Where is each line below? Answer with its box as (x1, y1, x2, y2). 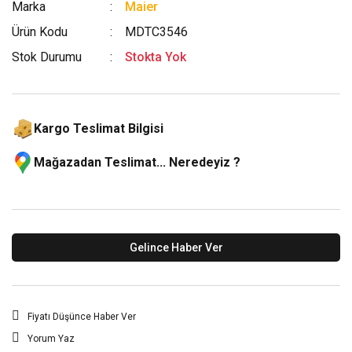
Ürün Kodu (12, 24, 68, 39)
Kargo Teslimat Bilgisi (34, 121, 163, 136)
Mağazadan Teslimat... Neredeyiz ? (34, 155, 240, 170)
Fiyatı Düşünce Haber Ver (27, 311, 136, 322)
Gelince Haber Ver (129, 240, 223, 254)
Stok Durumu (12, 49, 82, 64)
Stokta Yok (125, 49, 187, 64)
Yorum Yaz (27, 333, 75, 344)
